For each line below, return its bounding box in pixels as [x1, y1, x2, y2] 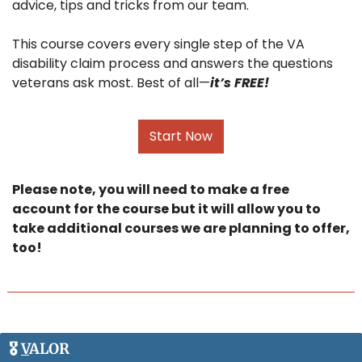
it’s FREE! [210, 74, 269, 93]
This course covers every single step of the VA [12, 35, 305, 54]
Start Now [149, 127, 213, 146]
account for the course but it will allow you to [12, 200, 321, 219]
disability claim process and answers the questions [12, 54, 333, 74]
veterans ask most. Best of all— [12, 74, 210, 93]
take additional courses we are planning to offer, [12, 219, 350, 238]
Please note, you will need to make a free [12, 180, 289, 200]
